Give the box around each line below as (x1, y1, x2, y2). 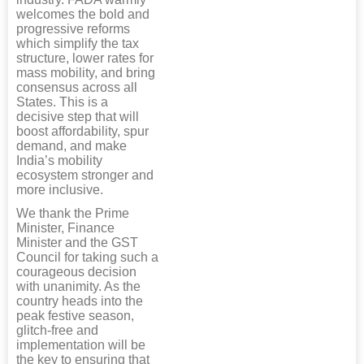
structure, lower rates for (16, 51, 154, 66)
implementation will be (16, 338, 145, 353)
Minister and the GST (16, 236, 138, 250)
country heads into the (16, 294, 143, 309)
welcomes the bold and (16, 7, 149, 22)
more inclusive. (16, 183, 103, 197)
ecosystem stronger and (16, 168, 154, 183)
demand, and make (16, 139, 127, 154)
